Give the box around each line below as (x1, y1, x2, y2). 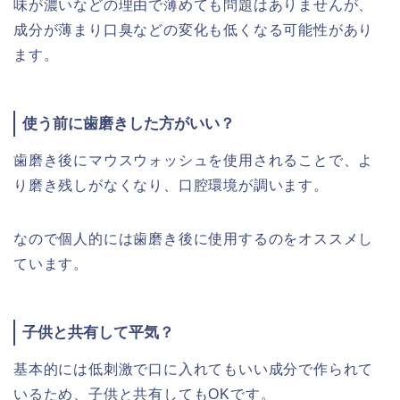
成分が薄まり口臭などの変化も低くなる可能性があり (13, 22, 374, 38)
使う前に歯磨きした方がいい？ (22, 115, 235, 133)
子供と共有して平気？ (22, 324, 174, 342)
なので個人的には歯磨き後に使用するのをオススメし (13, 231, 374, 247)
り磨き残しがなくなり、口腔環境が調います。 (13, 178, 329, 194)
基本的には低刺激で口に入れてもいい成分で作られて (13, 362, 374, 378)
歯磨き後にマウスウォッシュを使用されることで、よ (13, 153, 374, 169)
